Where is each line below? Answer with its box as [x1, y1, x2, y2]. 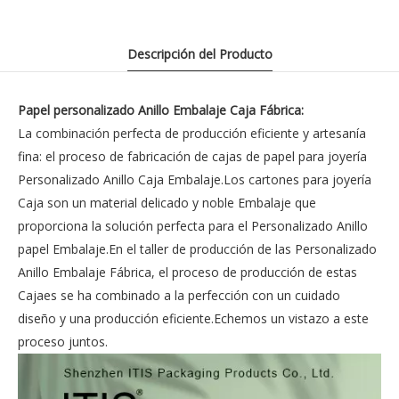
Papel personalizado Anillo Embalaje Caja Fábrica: [18, 102, 304, 118]
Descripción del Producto [126, 45, 273, 62]
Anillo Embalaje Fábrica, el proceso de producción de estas [18, 264, 357, 281]
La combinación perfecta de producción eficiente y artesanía [18, 125, 366, 142]
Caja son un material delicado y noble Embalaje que [18, 194, 316, 211]
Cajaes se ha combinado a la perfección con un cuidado [18, 287, 340, 304]
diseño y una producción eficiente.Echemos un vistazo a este [18, 310, 369, 327]
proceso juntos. [18, 333, 108, 350]
